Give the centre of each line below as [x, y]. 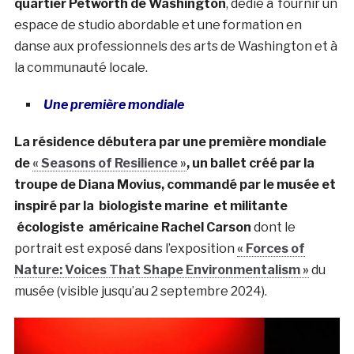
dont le [273, 227]
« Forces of [271, 248]
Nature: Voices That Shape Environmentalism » [161, 269]
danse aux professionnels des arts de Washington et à [177, 46]
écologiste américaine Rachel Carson [132, 227]
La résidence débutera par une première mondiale [170, 141]
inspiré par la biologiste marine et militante [151, 205]
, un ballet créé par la [250, 163]
